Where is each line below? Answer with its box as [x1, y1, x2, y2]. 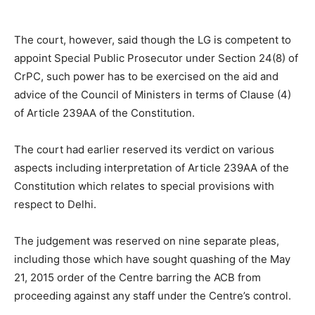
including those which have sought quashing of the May [14, 252, 290, 266]
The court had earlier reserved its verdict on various [14, 143, 274, 156]
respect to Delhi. [14, 198, 96, 211]
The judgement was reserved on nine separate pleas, [14, 234, 279, 247]
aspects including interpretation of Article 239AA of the [14, 161, 289, 174]
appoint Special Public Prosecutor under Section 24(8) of [14, 51, 298, 65]
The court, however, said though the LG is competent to [14, 33, 291, 46]
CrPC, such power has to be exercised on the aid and [14, 70, 278, 83]
